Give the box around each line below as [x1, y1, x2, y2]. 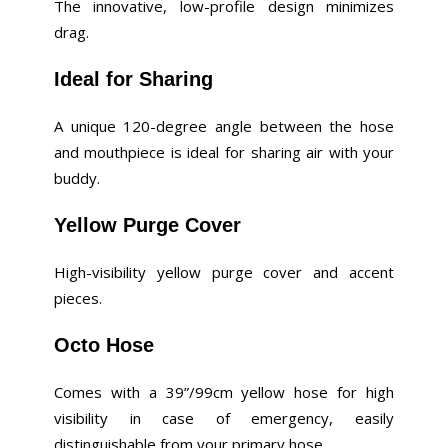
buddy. [53, 168, 100, 189]
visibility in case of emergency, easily [53, 408, 395, 429]
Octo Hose [53, 334, 154, 357]
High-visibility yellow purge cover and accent [53, 262, 395, 283]
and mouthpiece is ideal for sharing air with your [53, 142, 395, 163]
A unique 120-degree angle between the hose [53, 116, 395, 137]
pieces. [53, 288, 102, 309]
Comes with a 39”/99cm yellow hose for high [53, 382, 395, 403]
